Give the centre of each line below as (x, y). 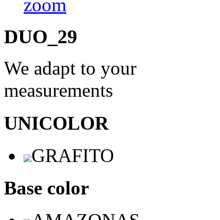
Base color (46, 188)
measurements (58, 90)
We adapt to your (70, 68)
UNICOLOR (56, 123)
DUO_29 (41, 36)
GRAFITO (73, 155)
